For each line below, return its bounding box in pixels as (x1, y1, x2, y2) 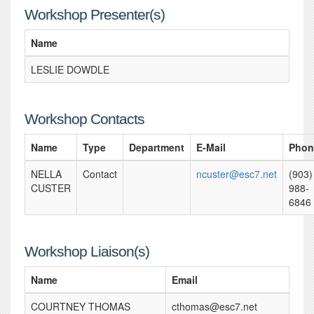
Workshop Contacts (25, 111, 144, 127)
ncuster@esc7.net (196, 167, 277, 181)
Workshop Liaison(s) (25, 243, 149, 259)
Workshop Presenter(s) (25, 6, 165, 22)
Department (129, 140, 184, 154)
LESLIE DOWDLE (31, 62, 109, 76)
